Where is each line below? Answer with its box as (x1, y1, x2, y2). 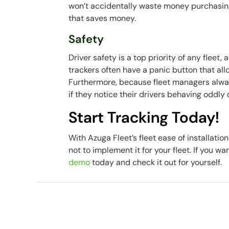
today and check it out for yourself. (90, 157, 222, 168)
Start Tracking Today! (68, 107, 220, 127)
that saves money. (68, 13, 139, 24)
